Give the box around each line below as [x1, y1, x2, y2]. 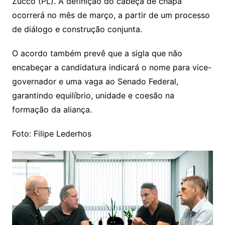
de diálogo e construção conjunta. [12, 24, 142, 34]
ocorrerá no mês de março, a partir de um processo [12, 10, 210, 20]
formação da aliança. [12, 104, 92, 115]
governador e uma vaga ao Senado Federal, [12, 76, 178, 86]
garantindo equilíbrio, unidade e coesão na [12, 90, 174, 100]
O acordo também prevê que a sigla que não [12, 48, 182, 58]
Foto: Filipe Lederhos [12, 129, 91, 139]
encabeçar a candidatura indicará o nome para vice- [12, 62, 211, 72]
